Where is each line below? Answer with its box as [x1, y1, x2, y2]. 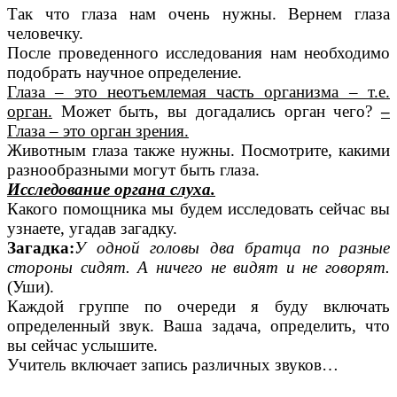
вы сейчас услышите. [7, 335, 158, 354]
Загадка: [7, 237, 74, 257]
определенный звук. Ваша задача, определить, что [7, 315, 390, 335]
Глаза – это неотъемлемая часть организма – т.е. [7, 82, 390, 101]
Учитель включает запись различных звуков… [7, 354, 339, 374]
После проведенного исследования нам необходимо [7, 43, 390, 62]
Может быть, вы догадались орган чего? [52, 101, 381, 121]
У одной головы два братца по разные [74, 237, 390, 257]
